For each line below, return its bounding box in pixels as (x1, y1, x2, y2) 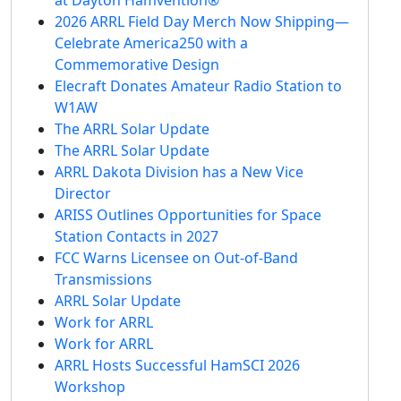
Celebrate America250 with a (55, 32, 248, 53)
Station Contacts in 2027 (55, 226, 218, 246)
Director (55, 183, 111, 203)
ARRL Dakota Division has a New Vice (55, 161, 303, 182)
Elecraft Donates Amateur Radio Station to (55, 75, 342, 96)
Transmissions (55, 269, 152, 289)
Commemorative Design (55, 54, 219, 74)
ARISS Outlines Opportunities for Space (55, 204, 321, 225)
